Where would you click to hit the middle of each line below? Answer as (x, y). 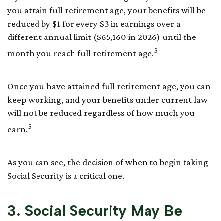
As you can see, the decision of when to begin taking (108, 162)
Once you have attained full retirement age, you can (109, 86)
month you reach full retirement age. (81, 53)
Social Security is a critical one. (66, 176)
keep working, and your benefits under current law (108, 99)
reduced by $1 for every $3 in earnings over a (94, 23)
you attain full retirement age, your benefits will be (107, 10)
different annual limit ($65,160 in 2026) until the (102, 37)
